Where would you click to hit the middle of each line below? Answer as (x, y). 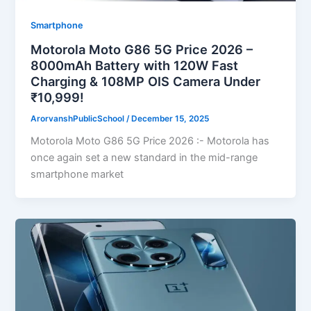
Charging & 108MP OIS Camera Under (146, 81)
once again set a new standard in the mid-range (144, 158)
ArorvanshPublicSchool (79, 118)
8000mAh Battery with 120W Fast (135, 65)
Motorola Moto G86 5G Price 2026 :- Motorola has (150, 141)
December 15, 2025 (170, 118)
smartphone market (77, 175)
